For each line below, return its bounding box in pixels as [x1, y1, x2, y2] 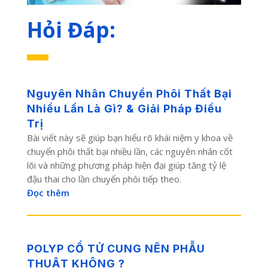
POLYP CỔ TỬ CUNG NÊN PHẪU [26, 242, 205, 255]
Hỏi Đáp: [26, 15, 115, 44]
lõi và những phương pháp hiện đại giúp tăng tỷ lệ [26, 159, 226, 171]
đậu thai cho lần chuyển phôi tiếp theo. [26, 172, 181, 185]
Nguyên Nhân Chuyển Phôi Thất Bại [26, 87, 232, 100]
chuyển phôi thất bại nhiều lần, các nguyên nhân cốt [26, 145, 233, 157]
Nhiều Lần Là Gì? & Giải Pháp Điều [26, 102, 222, 115]
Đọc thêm [26, 186, 69, 199]
